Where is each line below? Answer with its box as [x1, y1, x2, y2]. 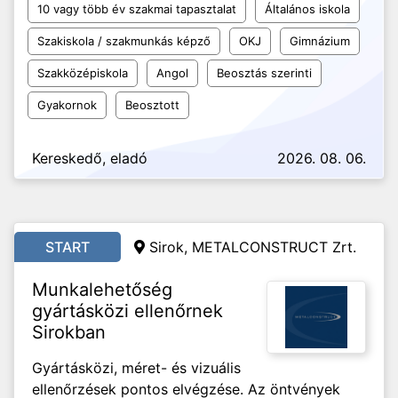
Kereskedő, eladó [32, 149, 147, 167]
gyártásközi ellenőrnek [32, 300, 223, 322]
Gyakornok [37, 98, 97, 112]
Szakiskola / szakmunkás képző [37, 34, 211, 48]
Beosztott [125, 98, 179, 112]
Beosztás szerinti [217, 66, 312, 80]
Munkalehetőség [32, 279, 172, 300]
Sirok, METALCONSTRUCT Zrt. [149, 238, 356, 256]
